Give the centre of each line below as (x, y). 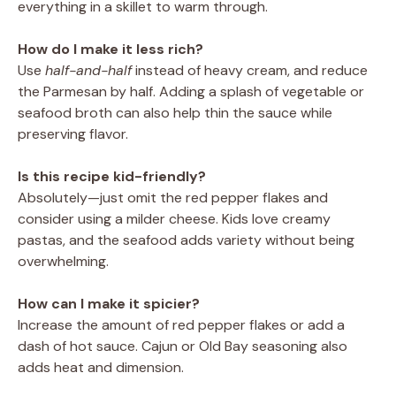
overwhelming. (63, 261)
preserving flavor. (73, 133)
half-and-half (88, 70)
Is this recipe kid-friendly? (112, 176)
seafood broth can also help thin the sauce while (175, 112)
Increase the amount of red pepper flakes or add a (181, 324)
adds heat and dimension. (101, 367)
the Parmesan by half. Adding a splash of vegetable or (191, 91)
